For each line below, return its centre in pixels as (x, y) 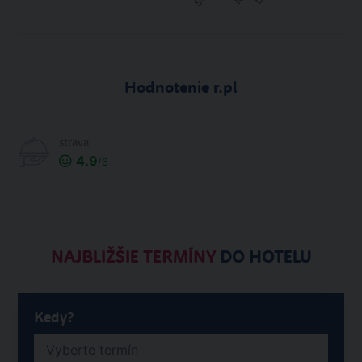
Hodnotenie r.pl (181, 87)
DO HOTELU (263, 257)
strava (74, 143)
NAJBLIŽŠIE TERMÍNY (133, 257)
